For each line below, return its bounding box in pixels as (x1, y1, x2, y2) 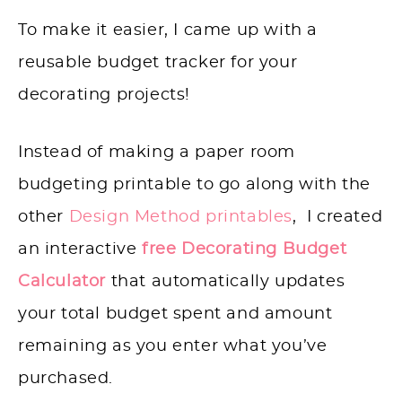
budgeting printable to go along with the (18, 177, 371, 194)
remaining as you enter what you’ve (18, 338, 328, 355)
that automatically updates (106, 274, 345, 291)
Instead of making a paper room (18, 144, 296, 162)
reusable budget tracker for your (18, 55, 298, 72)
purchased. (18, 371, 113, 388)
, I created (293, 209, 383, 226)
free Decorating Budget (142, 241, 347, 258)
